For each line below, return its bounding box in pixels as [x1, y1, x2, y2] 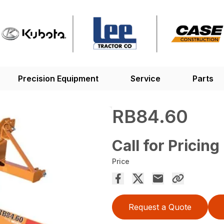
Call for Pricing [112, 136, 219, 155]
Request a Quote [128, 202, 191, 212]
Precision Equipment [17, 73, 98, 84]
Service [130, 73, 160, 84]
